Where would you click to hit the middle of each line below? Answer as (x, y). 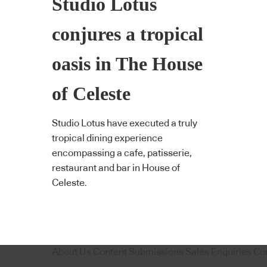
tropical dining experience (107, 139)
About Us (72, 252)
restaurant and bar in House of (116, 168)
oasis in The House (127, 64)
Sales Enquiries (218, 252)
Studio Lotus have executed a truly (125, 124)
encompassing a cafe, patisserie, (122, 153)
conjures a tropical (128, 34)
